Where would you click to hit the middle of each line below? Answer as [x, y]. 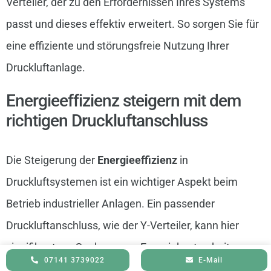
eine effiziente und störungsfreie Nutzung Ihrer [117, 45]
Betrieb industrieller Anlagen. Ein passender [110, 203]
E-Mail [211, 260]
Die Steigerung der [51, 160]
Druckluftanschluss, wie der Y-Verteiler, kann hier [122, 225]
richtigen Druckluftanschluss [106, 120]
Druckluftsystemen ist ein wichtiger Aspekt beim [122, 181]
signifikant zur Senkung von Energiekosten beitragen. [133, 247]
